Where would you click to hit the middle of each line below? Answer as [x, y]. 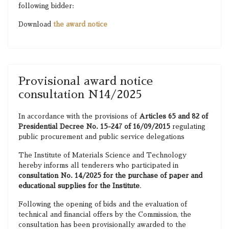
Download [36, 24]
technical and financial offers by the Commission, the [105, 214]
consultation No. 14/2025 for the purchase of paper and [110, 176]
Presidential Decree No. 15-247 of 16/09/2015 [94, 127]
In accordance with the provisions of [79, 116]
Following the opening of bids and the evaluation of [103, 204]
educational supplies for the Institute [79, 186]
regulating [188, 127]
